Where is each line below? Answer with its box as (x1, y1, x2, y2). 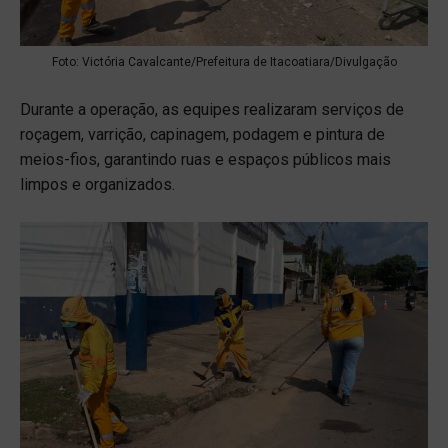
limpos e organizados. (20, 175, 175, 195)
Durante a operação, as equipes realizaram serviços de (20, 100, 404, 120)
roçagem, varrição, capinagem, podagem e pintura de (20, 125, 385, 145)
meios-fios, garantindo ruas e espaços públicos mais (20, 150, 391, 170)
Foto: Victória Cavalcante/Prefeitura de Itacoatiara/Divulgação (51, 55, 397, 70)
